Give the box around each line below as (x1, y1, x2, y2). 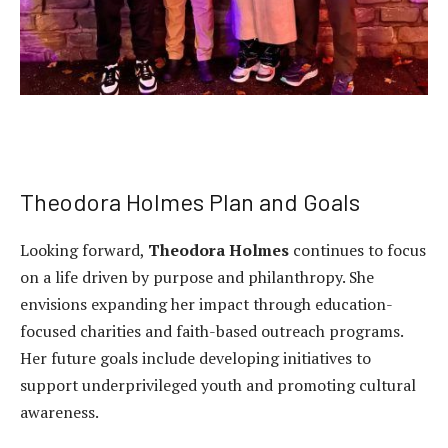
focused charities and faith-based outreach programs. (20, 320, 403, 343)
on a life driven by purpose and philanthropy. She (20, 266, 374, 289)
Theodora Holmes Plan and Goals (20, 187, 360, 217)
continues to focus (289, 239, 426, 262)
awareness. (20, 401, 99, 424)
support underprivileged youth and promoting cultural (20, 374, 416, 397)
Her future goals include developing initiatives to (20, 347, 371, 370)
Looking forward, (20, 239, 148, 262)
